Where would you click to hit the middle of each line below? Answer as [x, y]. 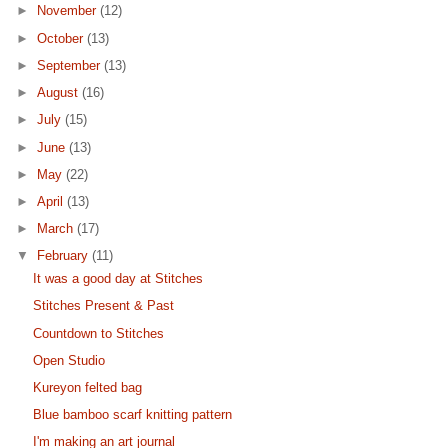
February [65, 256]
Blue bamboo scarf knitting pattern [133, 415]
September [71, 65]
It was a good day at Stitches [118, 279]
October [62, 38]
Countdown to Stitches [99, 333]
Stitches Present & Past [104, 306]
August [60, 93]
